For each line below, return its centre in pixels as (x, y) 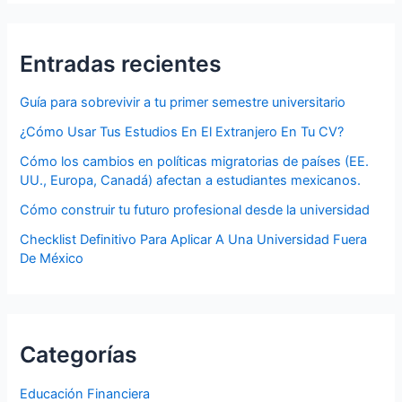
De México (52, 259)
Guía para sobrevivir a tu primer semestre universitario (183, 103)
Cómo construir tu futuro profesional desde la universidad (195, 210)
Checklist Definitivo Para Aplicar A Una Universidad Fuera (194, 240)
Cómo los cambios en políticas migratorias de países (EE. (195, 162)
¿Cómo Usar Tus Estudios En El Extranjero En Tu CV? (182, 132)
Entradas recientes (121, 63)
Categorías (79, 355)
